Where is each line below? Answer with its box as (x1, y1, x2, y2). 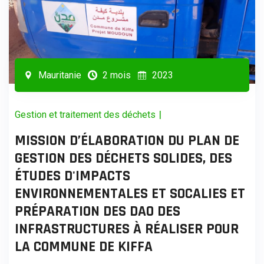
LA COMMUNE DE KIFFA (15, 237, 153, 256)
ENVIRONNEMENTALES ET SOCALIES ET (15, 184, 245, 203)
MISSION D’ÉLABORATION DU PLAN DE (15, 131, 239, 150)
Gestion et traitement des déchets (15, 108, 156, 120)
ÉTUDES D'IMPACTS (15, 166, 130, 186)
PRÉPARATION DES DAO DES (15, 202, 180, 221)
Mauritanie (36, 69, 81, 81)
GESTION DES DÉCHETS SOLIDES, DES (15, 148, 232, 168)
